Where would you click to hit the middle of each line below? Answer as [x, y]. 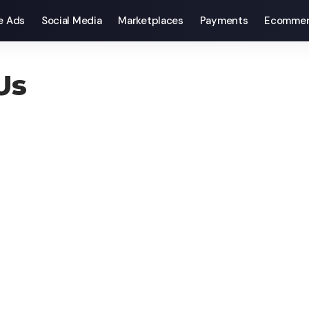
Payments [224, 21]
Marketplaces [151, 21]
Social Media [71, 21]
